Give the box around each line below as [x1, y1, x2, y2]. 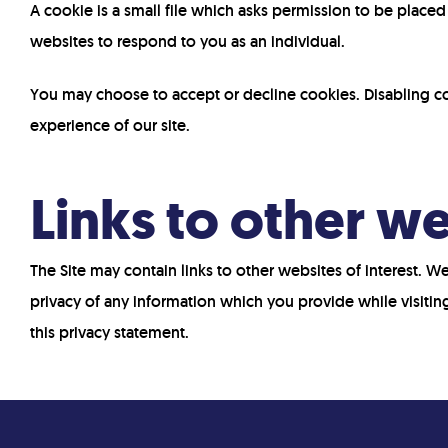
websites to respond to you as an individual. [30, 31, 345, 52]
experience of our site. [30, 115, 190, 136]
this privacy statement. [30, 322, 189, 343]
